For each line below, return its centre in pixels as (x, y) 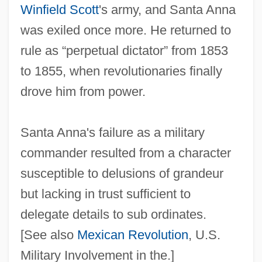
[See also (49, 235)
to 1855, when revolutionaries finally (121, 71)
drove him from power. (83, 92)
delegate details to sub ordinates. (113, 215)
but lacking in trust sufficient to (105, 194)
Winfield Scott (59, 10)
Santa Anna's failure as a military (112, 133)
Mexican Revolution (132, 235)
